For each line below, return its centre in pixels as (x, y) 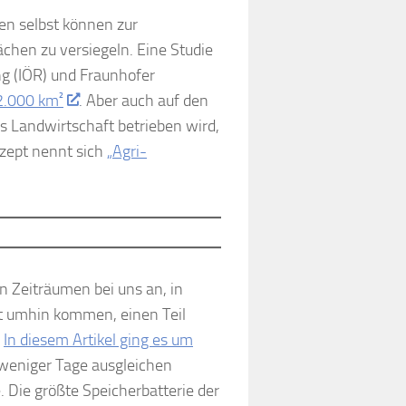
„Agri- (127, 151)
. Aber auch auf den (143, 100)
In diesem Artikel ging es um (98, 339)
